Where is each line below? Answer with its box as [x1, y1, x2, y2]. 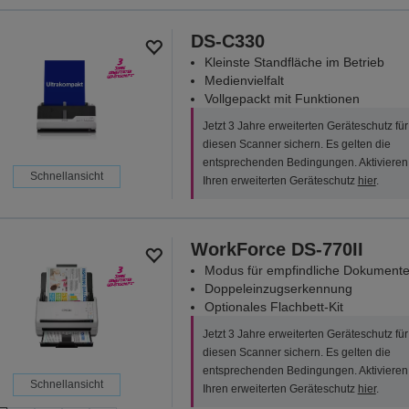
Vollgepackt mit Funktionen [204, 91, 360, 107]
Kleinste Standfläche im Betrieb [204, 55, 384, 70]
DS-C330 [190, 31, 265, 52]
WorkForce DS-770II [190, 239, 363, 260]
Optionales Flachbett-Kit [204, 299, 343, 315]
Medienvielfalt [204, 73, 284, 89]
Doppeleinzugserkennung [204, 281, 352, 297]
